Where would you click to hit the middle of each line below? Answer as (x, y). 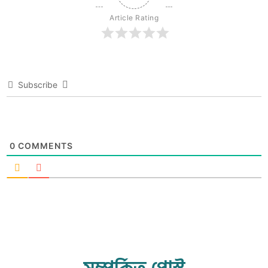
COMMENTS (44, 146)
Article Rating (134, 18)
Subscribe (38, 85)
